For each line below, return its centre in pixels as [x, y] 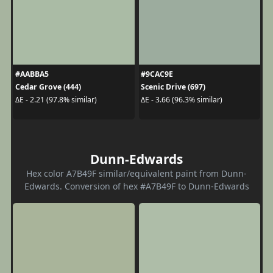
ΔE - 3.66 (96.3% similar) [182, 100]
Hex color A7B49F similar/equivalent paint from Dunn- [136, 173]
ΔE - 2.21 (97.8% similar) [56, 100]
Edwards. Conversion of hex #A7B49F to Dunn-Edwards [136, 186]
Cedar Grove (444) [48, 87]
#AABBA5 [32, 74]
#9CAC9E [157, 74]
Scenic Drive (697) [173, 87]
